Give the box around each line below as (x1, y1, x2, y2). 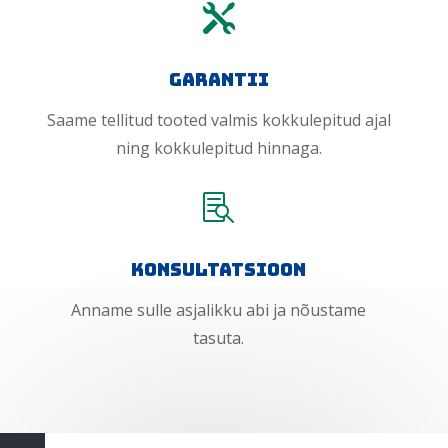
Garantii (168, 68, 269, 92)
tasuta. (193, 327, 244, 350)
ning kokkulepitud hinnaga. (115, 137, 322, 160)
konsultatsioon (131, 258, 306, 282)
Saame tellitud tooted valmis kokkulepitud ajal (46, 109, 391, 132)
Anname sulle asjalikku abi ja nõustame (71, 299, 366, 322)
